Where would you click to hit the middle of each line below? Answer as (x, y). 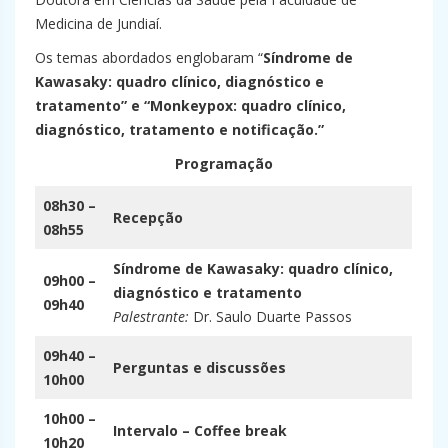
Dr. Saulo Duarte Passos (274, 316)
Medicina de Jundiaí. (98, 23)
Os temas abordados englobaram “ (149, 57)
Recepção (148, 217)
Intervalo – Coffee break (200, 430)
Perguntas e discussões (199, 367)
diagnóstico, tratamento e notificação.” (179, 129)
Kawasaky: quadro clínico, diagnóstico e (179, 81)
